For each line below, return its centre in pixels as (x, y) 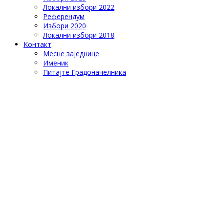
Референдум (64, 17)
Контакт (37, 44)
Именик (56, 63)
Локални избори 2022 (79, 7)
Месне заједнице (71, 54)
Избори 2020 (65, 26)
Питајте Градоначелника (85, 72)
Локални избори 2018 (79, 35)
